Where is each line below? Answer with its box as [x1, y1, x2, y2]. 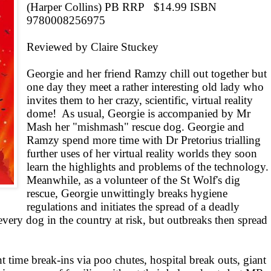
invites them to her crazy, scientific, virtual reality [27, 94, 253, 107]
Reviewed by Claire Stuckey [27, 41, 159, 54]
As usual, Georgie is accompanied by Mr [62, 107, 251, 120]
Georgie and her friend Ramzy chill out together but [27, 67, 267, 80]
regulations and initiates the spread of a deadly [27, 200, 240, 214]
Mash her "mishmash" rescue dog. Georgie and [27, 120, 245, 134]
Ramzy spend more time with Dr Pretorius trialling [27, 134, 261, 147]
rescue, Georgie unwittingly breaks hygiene [27, 187, 228, 200]
